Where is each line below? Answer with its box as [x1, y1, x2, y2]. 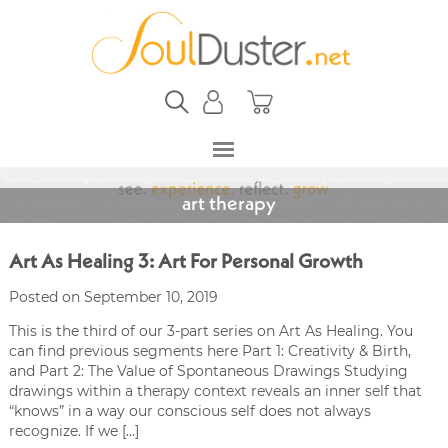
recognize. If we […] [8, 421, 139, 440]
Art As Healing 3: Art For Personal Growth [8, 252, 363, 273]
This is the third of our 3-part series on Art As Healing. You [8, 321, 413, 340]
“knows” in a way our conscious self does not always [8, 401, 371, 420]
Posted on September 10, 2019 [8, 287, 218, 306]
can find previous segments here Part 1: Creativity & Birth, [8, 341, 411, 360]
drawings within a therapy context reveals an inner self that [8, 381, 422, 400]
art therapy [182, 194, 276, 215]
